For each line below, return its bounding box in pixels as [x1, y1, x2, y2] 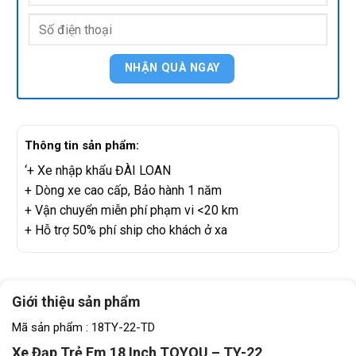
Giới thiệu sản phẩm [12, 293, 141, 311]
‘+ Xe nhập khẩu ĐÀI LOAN [25, 163, 171, 179]
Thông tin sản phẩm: [25, 137, 139, 153]
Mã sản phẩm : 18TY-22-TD [12, 320, 155, 335]
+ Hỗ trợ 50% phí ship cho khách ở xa [25, 222, 227, 238]
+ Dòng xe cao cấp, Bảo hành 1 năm [25, 183, 222, 199]
